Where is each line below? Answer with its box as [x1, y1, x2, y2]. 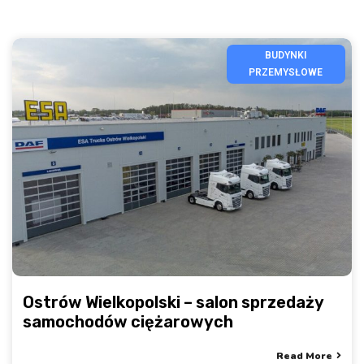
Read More [276, 349, 332, 362]
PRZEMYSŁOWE [249, 67, 323, 79]
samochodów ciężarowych [23, 311, 233, 331]
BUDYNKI [265, 50, 307, 62]
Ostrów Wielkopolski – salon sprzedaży [23, 292, 323, 312]
